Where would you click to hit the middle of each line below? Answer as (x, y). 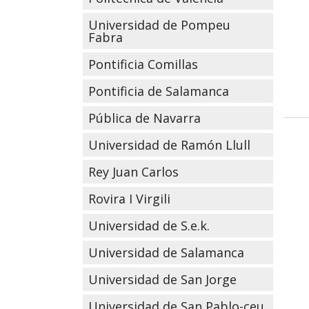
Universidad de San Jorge (162, 279)
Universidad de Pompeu (159, 25)
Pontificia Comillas (143, 64)
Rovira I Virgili (129, 199)
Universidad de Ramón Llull (169, 145)
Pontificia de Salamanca (158, 91)
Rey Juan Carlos (133, 172)
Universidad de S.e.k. (149, 226)
